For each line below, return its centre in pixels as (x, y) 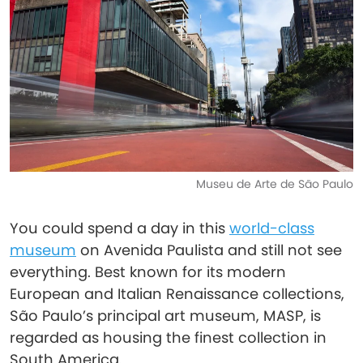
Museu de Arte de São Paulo (275, 184)
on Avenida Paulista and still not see (209, 250)
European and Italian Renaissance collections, (177, 294)
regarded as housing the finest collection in (168, 337)
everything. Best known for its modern (148, 272)
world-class (272, 228)
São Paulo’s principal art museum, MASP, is (165, 316)
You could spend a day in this (120, 228)
